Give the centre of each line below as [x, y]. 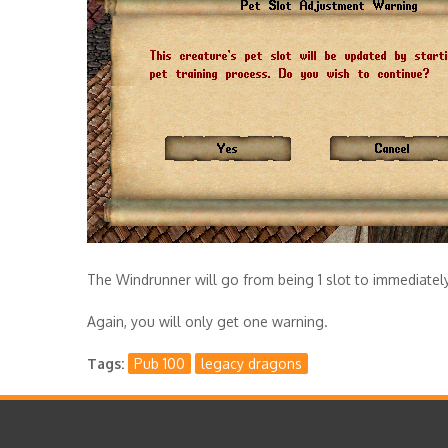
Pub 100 [160, 363]
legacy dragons [252, 363]
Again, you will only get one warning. [207, 321]
